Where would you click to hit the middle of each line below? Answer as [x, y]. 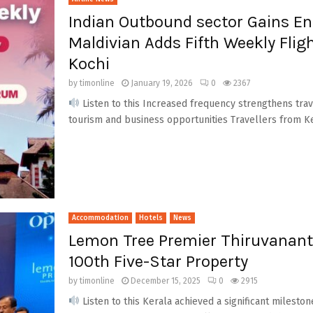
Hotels [151, 218]
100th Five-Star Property [158, 261]
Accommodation [100, 218]
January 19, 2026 [161, 83]
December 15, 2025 [165, 281]
